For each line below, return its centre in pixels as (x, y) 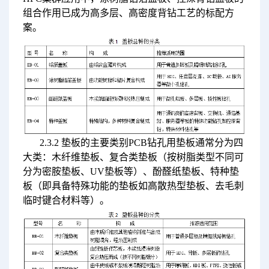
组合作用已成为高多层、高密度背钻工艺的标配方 (128, 13)
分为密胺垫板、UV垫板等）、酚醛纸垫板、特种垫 (131, 172)
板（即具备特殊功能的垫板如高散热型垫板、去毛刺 (133, 186)
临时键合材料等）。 (66, 201)
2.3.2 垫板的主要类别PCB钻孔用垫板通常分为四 (141, 143)
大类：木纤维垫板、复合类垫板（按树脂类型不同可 (133, 157)
